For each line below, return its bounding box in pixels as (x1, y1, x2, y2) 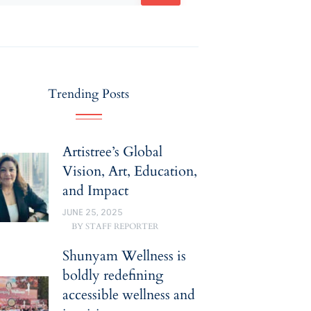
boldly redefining (62, 265, 163, 285)
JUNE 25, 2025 (62, 207, 123, 219)
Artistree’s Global (62, 142, 162, 161)
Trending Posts (48, 85, 130, 103)
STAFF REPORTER (85, 220, 158, 232)
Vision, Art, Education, (62, 161, 197, 180)
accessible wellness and (62, 285, 195, 304)
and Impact (62, 180, 128, 200)
